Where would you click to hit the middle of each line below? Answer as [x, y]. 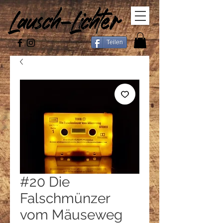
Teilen [115, 42]
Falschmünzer [65, 199]
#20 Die [45, 182]
